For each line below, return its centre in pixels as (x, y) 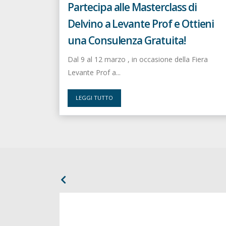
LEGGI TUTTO (94, 98)
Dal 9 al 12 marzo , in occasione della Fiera (138, 59)
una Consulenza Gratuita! (127, 40)
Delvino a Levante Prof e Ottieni (141, 23)
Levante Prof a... (94, 72)
